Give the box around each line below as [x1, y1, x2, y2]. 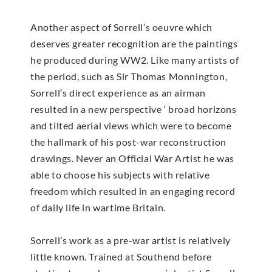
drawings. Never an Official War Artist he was [30, 152, 235, 164]
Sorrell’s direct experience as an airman [30, 86, 206, 98]
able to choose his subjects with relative [30, 168, 210, 180]
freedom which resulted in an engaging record [30, 185, 236, 197]
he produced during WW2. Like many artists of [30, 53, 239, 66]
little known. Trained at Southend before [30, 250, 212, 262]
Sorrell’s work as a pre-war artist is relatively [30, 234, 231, 246]
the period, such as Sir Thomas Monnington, [30, 70, 228, 82]
